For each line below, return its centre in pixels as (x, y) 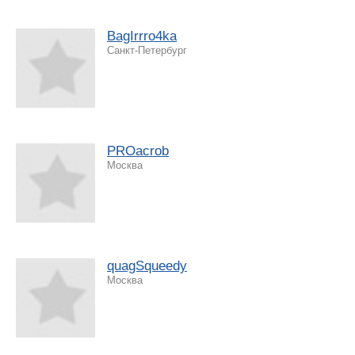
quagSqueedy (147, 265)
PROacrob (138, 151)
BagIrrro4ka (142, 36)
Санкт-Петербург (147, 50)
